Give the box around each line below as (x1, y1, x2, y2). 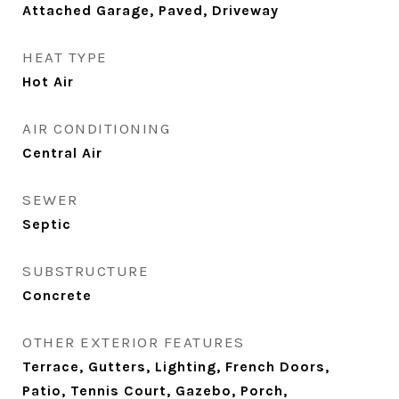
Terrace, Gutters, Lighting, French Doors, (22, 358, 330, 376)
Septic (22, 216, 71, 233)
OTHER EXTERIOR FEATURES (22, 333, 245, 352)
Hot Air (22, 73, 74, 91)
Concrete (22, 287, 92, 305)
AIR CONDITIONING (22, 119, 170, 138)
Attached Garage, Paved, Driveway (22, 2, 279, 20)
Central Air (22, 144, 102, 162)
